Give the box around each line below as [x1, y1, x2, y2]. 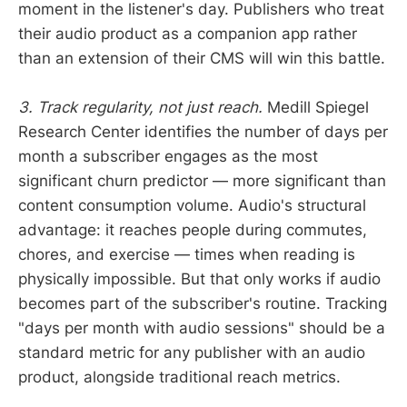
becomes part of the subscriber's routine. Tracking [18, 294, 387, 313]
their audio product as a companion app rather [18, 25, 357, 44]
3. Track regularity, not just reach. [18, 98, 263, 117]
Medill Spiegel [263, 98, 369, 117]
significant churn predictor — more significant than [18, 172, 386, 191]
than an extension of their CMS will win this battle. [18, 49, 385, 68]
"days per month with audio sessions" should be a [18, 319, 385, 338]
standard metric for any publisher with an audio [18, 343, 365, 362]
